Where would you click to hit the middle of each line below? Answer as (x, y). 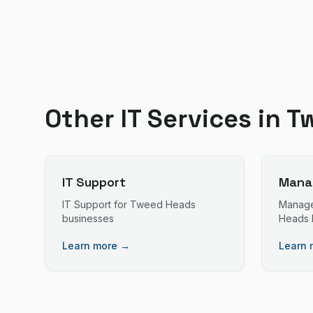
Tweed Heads (163, 204)
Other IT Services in (166, 119)
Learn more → (96, 246)
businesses (88, 218)
